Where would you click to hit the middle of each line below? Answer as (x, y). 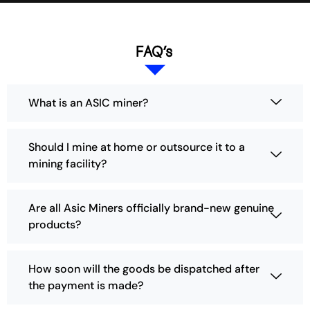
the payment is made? (86, 286)
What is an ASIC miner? (88, 103)
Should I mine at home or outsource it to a (137, 147)
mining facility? (67, 164)
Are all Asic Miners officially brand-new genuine (151, 208)
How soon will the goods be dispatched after (144, 269)
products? (55, 225)
